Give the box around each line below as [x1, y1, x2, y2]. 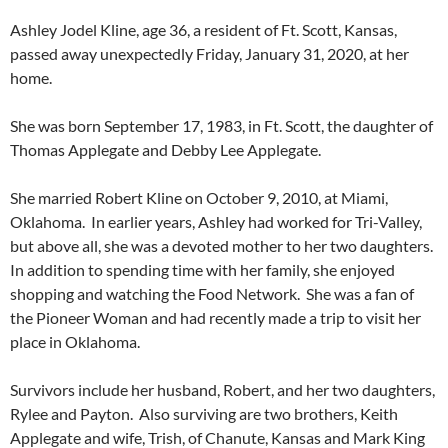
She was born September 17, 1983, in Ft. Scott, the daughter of [10, 115, 433, 135]
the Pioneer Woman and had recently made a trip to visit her [10, 307, 421, 327]
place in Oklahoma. [10, 331, 146, 351]
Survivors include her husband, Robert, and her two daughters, [10, 379, 435, 399]
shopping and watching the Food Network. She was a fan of [10, 283, 414, 303]
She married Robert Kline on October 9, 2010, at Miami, [10, 187, 388, 207]
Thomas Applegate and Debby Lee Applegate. [10, 139, 324, 159]
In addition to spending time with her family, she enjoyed [10, 259, 395, 279]
